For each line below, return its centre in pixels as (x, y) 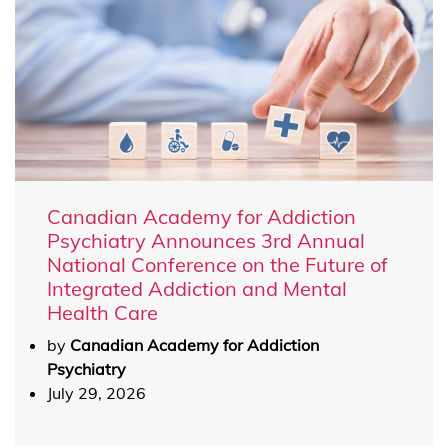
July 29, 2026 (96, 393)
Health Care (102, 312)
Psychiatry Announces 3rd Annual (206, 240)
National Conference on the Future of (217, 264)
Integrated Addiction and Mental (197, 288)
